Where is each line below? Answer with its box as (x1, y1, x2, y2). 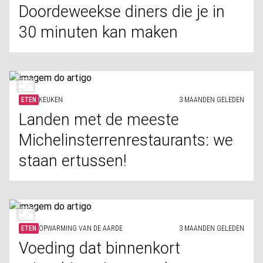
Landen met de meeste (19, 110, 179, 129)
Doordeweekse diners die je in (19, 2, 225, 21)
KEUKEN (39, 96, 63, 104)
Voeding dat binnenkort (19, 239, 180, 258)
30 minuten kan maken (19, 23, 178, 42)
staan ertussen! (19, 151, 126, 170)
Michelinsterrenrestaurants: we (19, 131, 233, 150)
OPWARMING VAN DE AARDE (39, 224, 123, 232)
